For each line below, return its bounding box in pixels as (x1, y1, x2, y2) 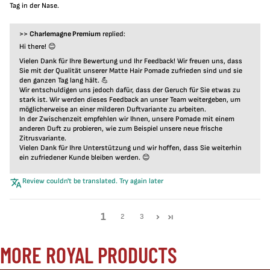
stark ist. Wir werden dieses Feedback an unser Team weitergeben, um (19, 95, 240, 104)
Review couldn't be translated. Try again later (22, 177, 163, 186)
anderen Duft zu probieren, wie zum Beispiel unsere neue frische (19, 124, 222, 133)
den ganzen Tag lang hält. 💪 (19, 76, 108, 85)
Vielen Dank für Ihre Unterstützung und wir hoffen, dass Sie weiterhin (19, 143, 242, 152)
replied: (101, 30, 125, 39)
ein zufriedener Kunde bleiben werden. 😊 (19, 153, 150, 162)
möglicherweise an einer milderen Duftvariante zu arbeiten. (19, 105, 206, 114)
